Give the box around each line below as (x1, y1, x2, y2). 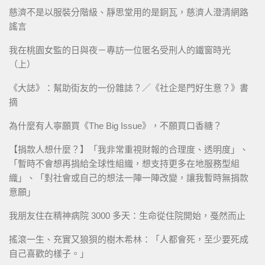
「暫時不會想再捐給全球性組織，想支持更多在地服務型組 (9, 158, 240, 169)
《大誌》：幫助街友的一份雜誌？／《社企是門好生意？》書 (9, 82, 248, 93)
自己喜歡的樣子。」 (9, 248, 89, 258)
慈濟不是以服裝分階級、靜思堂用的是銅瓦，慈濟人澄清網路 (9, 7, 248, 17)
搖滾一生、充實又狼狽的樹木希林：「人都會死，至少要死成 (9, 234, 248, 244)
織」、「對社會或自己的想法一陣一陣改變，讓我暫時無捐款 (9, 172, 248, 183)
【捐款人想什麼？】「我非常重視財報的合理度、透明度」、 (9, 144, 248, 154)
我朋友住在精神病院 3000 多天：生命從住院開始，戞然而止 (9, 210, 245, 221)
